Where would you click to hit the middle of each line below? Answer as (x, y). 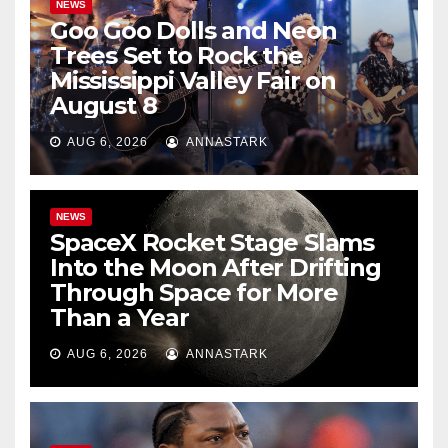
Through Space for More (194, 293)
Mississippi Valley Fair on (193, 81)
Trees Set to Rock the (176, 56)
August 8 (103, 106)
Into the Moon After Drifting (215, 268)
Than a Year (119, 318)
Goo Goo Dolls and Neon (193, 31)
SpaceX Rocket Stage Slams (212, 243)
